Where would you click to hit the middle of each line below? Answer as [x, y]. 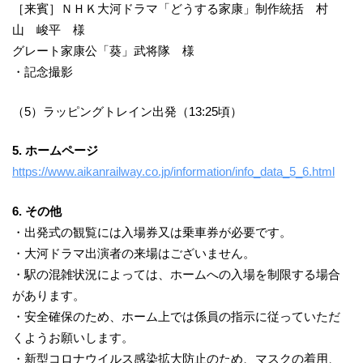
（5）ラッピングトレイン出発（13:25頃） [127, 111]
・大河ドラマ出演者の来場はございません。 [134, 253]
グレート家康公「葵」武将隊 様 [103, 51]
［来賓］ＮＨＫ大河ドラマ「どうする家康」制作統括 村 [170, 9]
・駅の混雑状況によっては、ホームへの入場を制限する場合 [176, 274]
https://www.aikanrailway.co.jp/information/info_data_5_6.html [173, 171]
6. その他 [37, 211]
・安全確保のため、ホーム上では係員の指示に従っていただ [176, 316]
